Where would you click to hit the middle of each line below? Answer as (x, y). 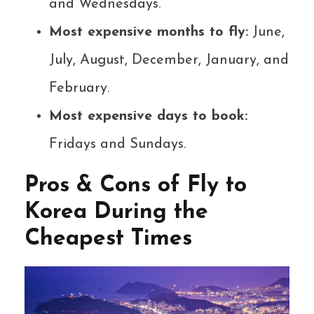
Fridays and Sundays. (117, 145)
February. (79, 89)
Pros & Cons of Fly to (136, 186)
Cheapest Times (108, 239)
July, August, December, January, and (169, 61)
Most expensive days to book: (148, 117)
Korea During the (116, 213)
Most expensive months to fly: (149, 33)
